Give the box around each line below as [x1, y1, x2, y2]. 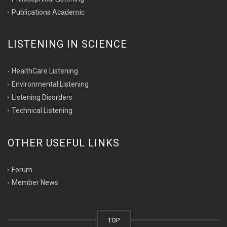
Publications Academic [12, 8, 85, 16]
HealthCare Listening [12, 67, 78, 75]
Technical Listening [12, 106, 72, 115]
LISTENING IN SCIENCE [8, 38, 127, 51]
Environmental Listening [12, 80, 89, 89]
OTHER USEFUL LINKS [8, 136, 120, 149]
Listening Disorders [12, 93, 72, 101]
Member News [12, 178, 58, 187]
